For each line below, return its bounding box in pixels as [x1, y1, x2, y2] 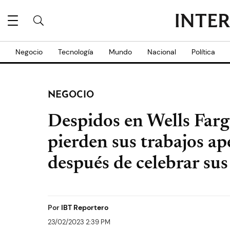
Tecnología [58, 47, 93, 56]
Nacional [147, 47, 176, 56]
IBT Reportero [61, 203, 108, 212]
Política [191, 47, 215, 56]
